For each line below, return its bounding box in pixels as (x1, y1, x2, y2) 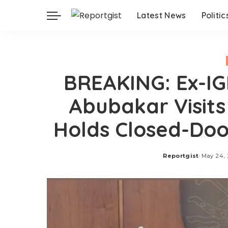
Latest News (137, 10, 186, 20)
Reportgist (163, 152, 199, 159)
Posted (162, 156, 187, 163)
